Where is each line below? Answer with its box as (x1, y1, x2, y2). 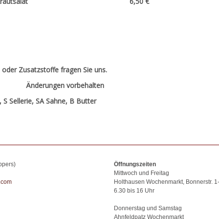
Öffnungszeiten (114, 160, 156, 168)
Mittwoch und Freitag (114, 169, 169, 176)
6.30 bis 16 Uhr (114, 187, 154, 194)
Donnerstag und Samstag (114, 204, 182, 212)
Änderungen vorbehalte (24, 80, 100, 90)
